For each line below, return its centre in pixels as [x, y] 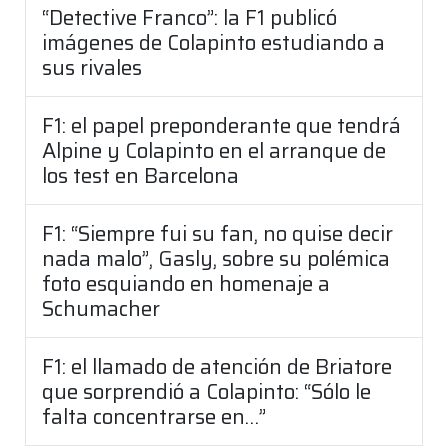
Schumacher [101, 309]
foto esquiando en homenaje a [186, 284]
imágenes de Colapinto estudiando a [213, 43]
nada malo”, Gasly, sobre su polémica [216, 259]
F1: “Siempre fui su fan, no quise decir [217, 234]
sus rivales [92, 68]
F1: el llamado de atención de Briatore [217, 367]
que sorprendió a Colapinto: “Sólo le [206, 392]
